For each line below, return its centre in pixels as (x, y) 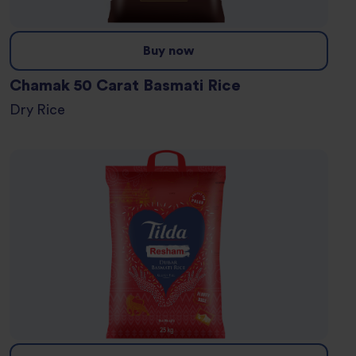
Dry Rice (43, 110)
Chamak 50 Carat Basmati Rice (125, 86)
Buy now (169, 51)
